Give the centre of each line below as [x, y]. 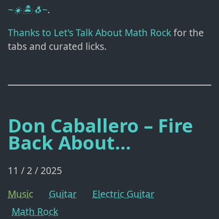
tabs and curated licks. [57, 46]
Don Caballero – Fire [100, 125]
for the [187, 33]
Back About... [69, 142]
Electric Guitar [123, 194]
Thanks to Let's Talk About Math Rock [89, 33]
